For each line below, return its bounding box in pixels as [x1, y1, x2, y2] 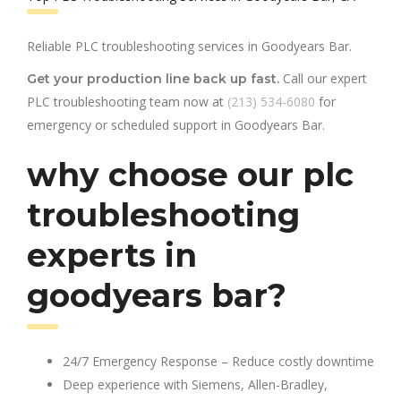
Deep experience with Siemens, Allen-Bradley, [63, 375, 328, 393]
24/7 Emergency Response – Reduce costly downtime [63, 352, 374, 370]
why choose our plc [27, 154, 354, 194]
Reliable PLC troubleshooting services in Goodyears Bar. [27, 37, 352, 55]
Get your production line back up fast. [27, 70, 279, 87]
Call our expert [279, 69, 367, 87]
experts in [27, 235, 197, 275]
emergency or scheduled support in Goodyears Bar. [27, 115, 325, 133]
